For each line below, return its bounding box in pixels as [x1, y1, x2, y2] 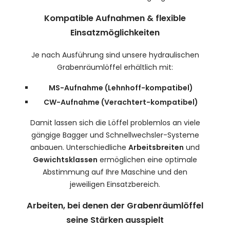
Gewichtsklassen [33, 154, 98, 165]
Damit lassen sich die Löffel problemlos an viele [30, 117, 200, 128]
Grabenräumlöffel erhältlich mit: [57, 62, 173, 72]
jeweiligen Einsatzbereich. [70, 179, 160, 189]
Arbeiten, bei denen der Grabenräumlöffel [27, 200, 203, 212]
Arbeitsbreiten [128, 142, 184, 152]
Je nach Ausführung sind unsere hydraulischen [31, 49, 199, 60]
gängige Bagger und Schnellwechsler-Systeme [31, 129, 199, 140]
